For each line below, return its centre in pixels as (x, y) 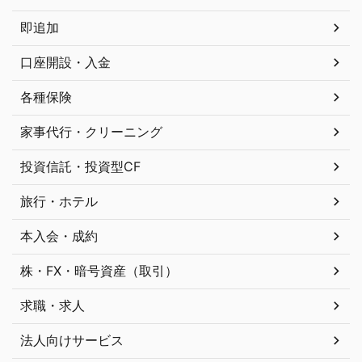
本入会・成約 (59, 236)
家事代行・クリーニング (91, 131)
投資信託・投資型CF (80, 166)
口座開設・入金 (65, 62)
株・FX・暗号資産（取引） (99, 270)
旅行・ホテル (59, 201)
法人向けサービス (72, 340)
